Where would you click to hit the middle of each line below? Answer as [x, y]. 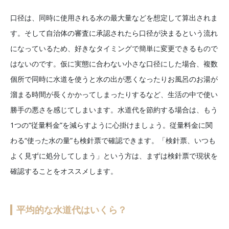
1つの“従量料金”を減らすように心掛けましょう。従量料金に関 [111, 125]
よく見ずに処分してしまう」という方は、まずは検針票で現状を [114, 155]
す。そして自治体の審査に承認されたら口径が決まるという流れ [114, 33]
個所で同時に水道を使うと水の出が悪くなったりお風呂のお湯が [114, 79]
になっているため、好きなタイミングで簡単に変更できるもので [114, 48]
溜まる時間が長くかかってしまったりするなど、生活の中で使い [114, 94]
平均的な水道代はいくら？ [72, 209]
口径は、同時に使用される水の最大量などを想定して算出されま [114, 17]
